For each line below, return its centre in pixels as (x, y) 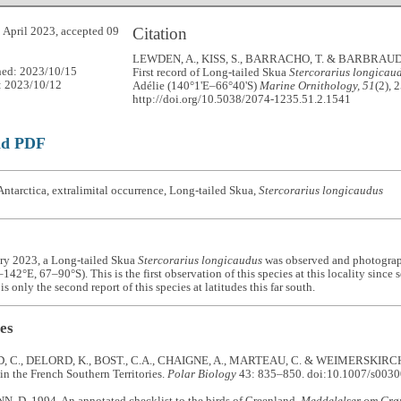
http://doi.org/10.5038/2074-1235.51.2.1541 (242, 99)
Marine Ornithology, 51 (318, 85)
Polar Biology (201, 375)
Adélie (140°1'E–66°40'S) (196, 85)
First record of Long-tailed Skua (211, 72)
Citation (160, 33)
